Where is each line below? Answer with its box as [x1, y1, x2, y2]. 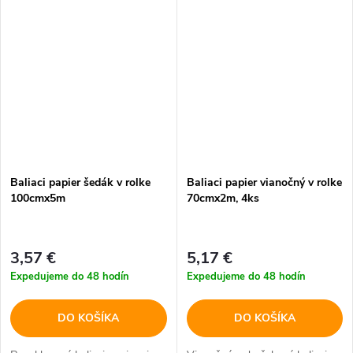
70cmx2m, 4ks [186, 191, 259, 206]
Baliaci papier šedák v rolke [10, 175, 150, 191]
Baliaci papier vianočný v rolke [186, 175, 342, 191]
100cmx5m [10, 191, 65, 206]
